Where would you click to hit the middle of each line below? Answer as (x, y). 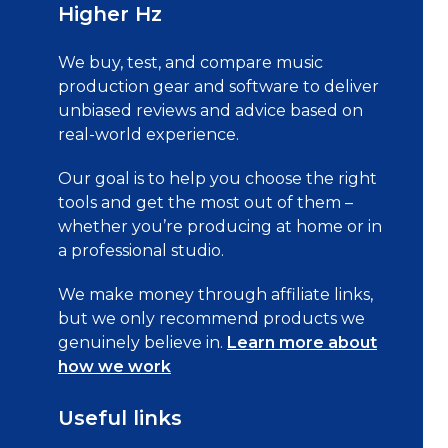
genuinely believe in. (142, 342)
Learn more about (302, 342)
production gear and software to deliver (218, 86)
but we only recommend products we (211, 318)
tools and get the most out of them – (205, 202)
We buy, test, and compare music (190, 62)
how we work (114, 366)
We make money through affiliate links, (215, 294)
